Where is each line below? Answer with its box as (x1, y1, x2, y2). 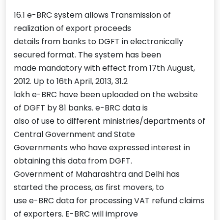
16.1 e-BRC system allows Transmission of (14, 9, 171, 21)
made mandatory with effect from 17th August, (14, 62, 195, 74)
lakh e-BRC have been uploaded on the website (14, 89, 198, 101)
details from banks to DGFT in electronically (14, 36, 183, 48)
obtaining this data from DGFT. (14, 155, 132, 167)
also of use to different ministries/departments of (14, 115, 205, 127)
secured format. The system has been (14, 49, 161, 61)
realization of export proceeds (14, 23, 131, 34)
